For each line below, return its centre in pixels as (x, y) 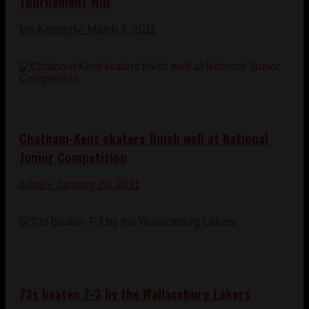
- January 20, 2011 (95, 185)
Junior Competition (73, 157)
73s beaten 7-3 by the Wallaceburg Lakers (135, 293)
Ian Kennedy (50, 29)
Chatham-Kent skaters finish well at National (144, 138)
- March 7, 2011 (119, 29)
